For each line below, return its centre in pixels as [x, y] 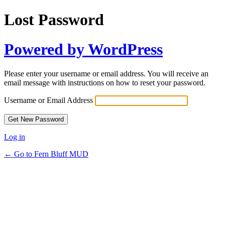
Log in [15, 137]
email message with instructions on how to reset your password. [105, 83]
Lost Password [54, 20]
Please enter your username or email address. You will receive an [106, 74]
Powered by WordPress [83, 49]
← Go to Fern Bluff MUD [46, 154]
